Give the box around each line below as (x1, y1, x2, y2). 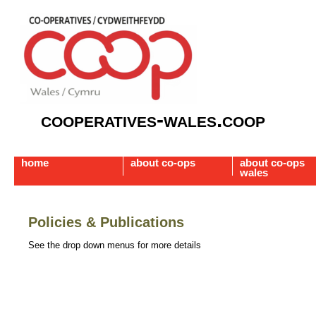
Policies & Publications (28, 214, 184, 231)
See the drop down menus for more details (28, 240, 201, 251)
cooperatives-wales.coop (41, 108, 265, 131)
